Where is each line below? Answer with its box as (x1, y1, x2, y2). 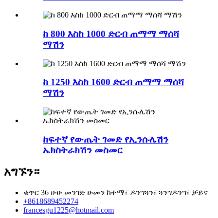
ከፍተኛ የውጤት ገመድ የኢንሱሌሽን (43, 134, 168, 145)
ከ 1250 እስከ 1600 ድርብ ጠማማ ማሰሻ (43, 77, 184, 88)
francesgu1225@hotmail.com (23, 205, 114, 214)
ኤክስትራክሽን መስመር (43, 145, 123, 155)
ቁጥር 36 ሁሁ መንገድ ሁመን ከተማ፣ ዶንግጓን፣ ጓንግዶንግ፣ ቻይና (23, 188, 208, 197)
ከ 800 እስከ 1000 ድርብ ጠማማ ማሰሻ (43, 28, 179, 39)
